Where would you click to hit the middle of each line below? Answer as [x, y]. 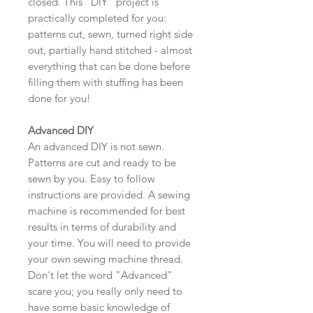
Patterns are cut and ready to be [102, 163]
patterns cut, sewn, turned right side [110, 34]
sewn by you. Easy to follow [92, 179]
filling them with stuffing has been [105, 82]
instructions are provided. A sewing [109, 195]
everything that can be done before [109, 66]
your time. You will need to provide [109, 243]
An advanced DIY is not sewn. [96, 147]
